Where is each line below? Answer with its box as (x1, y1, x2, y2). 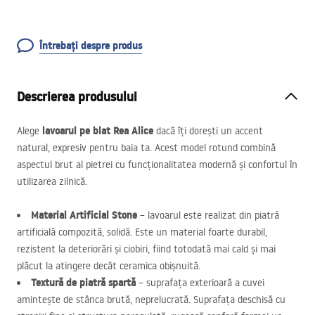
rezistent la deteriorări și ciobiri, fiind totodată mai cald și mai (17, 243, 276, 255)
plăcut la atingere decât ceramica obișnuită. (17, 259, 200, 272)
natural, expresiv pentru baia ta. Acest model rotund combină (17, 141, 276, 154)
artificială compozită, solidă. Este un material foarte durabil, (17, 226, 267, 238)
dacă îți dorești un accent (153, 124, 263, 137)
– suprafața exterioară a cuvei (136, 276, 264, 289)
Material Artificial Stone (31, 208, 137, 222)
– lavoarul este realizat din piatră (137, 209, 279, 221)
